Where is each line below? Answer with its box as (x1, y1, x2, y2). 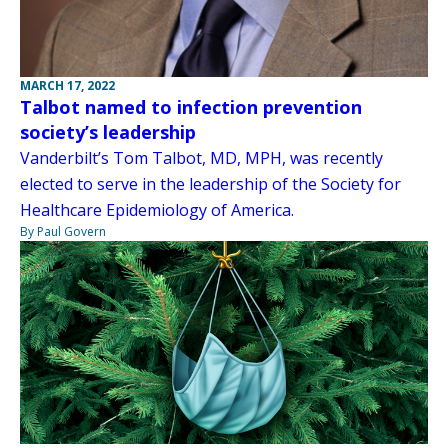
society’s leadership (20, 120, 196, 145)
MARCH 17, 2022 (20, 77, 115, 95)
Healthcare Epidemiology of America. (20, 199, 294, 222)
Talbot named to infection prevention (20, 95, 362, 120)
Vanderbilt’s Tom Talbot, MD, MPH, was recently (20, 147, 383, 170)
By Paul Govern (20, 223, 106, 241)
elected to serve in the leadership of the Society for (20, 173, 401, 196)
